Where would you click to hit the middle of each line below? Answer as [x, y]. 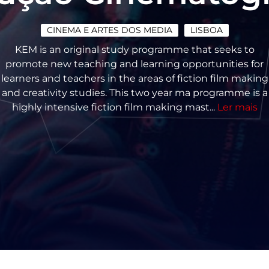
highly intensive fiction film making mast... [114, 107]
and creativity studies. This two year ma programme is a [134, 92]
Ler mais [237, 107]
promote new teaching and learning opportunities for [134, 64]
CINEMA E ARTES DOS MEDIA [109, 30]
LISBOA [206, 30]
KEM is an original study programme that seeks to [134, 49]
